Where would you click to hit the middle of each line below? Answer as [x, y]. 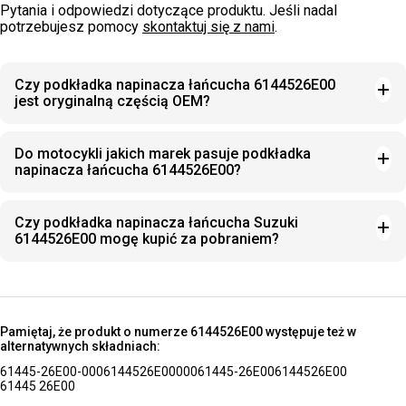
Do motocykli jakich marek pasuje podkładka [163, 154]
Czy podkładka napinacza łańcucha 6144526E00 [175, 85]
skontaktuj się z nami [208, 27]
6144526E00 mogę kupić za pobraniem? [147, 239]
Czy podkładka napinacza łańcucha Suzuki [156, 222]
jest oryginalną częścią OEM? [112, 101]
